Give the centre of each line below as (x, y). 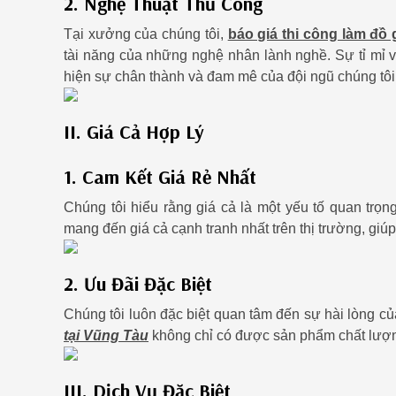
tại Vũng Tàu (106, 336)
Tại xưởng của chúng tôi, (144, 34)
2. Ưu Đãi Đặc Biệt (138, 283)
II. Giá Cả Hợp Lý (134, 131)
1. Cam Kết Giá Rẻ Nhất (160, 176)
